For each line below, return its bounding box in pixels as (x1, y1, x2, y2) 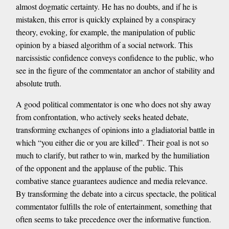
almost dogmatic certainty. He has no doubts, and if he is (15, 1, 197, 12)
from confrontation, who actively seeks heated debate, (15, 111, 189, 123)
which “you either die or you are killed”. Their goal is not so (15, 137, 209, 148)
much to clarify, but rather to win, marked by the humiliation (15, 150, 210, 161)
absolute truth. (15, 78, 61, 89)
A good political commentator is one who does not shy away (15, 99, 211, 110)
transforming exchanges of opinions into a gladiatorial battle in (15, 124, 215, 135)
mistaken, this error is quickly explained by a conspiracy (15, 14, 196, 25)
